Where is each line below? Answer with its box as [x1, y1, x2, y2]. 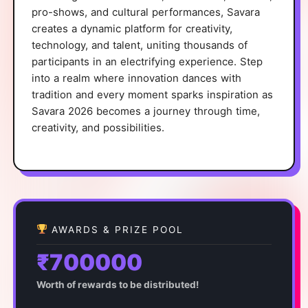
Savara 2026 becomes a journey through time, [32, 104, 260, 118]
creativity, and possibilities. [32, 120, 164, 134]
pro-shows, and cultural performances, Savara [32, 5, 260, 19]
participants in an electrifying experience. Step [32, 54, 263, 68]
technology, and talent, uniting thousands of [32, 38, 247, 52]
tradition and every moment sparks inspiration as [32, 87, 273, 101]
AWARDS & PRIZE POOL [47, 223, 184, 235]
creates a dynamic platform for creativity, [32, 21, 232, 35]
